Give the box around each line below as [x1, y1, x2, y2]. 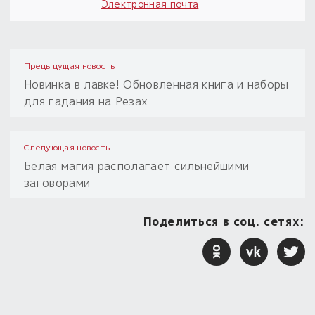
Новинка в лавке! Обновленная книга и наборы [24, 77, 289, 93]
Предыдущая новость [24, 60, 115, 72]
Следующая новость [24, 141, 110, 154]
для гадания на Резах [24, 94, 148, 110]
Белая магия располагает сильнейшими [24, 158, 250, 174]
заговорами [24, 175, 91, 191]
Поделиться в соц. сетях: [143, 214, 305, 230]
